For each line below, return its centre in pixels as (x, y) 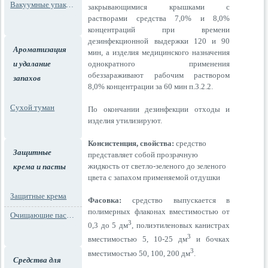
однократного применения (159, 63)
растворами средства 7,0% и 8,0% (159, 18)
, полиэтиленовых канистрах (181, 226)
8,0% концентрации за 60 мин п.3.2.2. (151, 86)
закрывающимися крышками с (159, 7)
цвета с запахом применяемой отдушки (154, 177)
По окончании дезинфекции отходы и (159, 109)
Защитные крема (39, 196)
